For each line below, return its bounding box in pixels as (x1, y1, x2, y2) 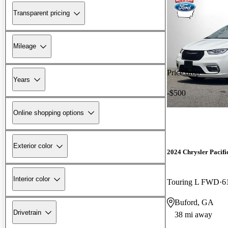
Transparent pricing (13, 9, 70, 17)
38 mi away (175, 210, 212, 219)
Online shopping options (13, 108, 84, 117)
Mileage (13, 42, 36, 50)
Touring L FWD (167, 177, 219, 186)
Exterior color (13, 142, 52, 150)
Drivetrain (13, 208, 41, 216)
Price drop (167, 68, 200, 77)
